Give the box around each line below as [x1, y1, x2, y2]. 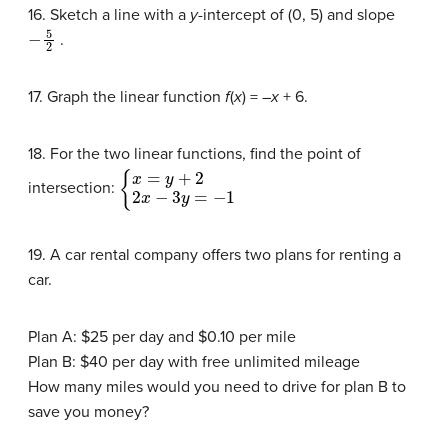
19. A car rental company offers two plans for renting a [28, 245, 401, 266]
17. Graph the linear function [28, 87, 225, 108]
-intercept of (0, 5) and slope [198, 5, 395, 26]
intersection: [28, 178, 119, 199]
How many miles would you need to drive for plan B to [28, 377, 406, 398]
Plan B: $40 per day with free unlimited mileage [28, 352, 360, 373]
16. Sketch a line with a [28, 5, 190, 26]
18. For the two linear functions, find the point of [28, 144, 361, 165]
